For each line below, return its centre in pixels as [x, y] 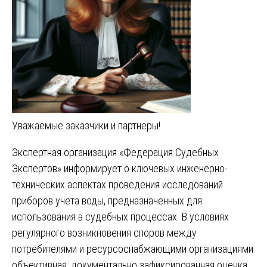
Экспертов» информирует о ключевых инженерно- [120, 168]
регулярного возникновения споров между [104, 232]
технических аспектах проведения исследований [117, 184]
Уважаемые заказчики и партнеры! [86, 125]
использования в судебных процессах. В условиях [120, 216]
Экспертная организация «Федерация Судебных [115, 152]
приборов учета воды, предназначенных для [107, 200]
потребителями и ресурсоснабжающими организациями [133, 249]
